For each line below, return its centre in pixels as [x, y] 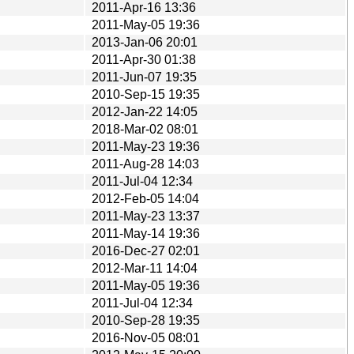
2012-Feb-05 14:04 [145, 198]
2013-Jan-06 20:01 [145, 42]
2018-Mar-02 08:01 [145, 129]
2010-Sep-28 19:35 [146, 320]
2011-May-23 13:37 [146, 216]
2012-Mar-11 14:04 [145, 268]
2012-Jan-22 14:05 [145, 111]
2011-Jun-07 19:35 [144, 77]
